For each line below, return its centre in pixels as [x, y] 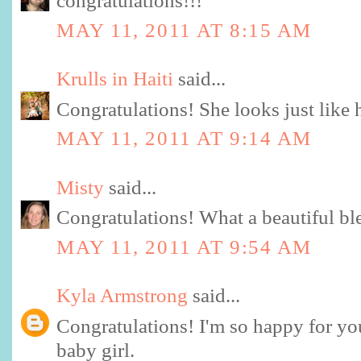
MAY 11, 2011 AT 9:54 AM [184, 247]
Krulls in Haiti [115, 78]
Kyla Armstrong [122, 296]
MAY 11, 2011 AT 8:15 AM [184, 30]
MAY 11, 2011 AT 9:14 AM [184, 139]
